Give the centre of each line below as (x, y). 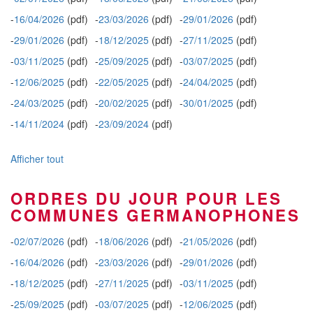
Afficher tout (37, 159)
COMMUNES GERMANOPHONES (155, 215)
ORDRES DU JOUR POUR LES (146, 198)
